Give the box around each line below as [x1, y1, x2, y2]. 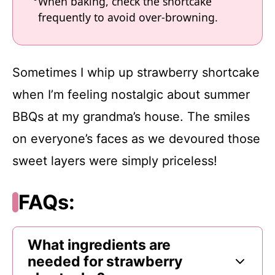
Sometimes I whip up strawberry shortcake [12, 64, 260, 80]
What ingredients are [28, 236, 171, 254]
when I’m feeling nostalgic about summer [12, 87, 250, 102]
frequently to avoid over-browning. [38, 10, 218, 25]
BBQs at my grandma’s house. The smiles [12, 109, 250, 124]
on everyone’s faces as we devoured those [12, 131, 260, 146]
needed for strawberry [28, 252, 182, 270]
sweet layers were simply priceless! [12, 153, 217, 168]
